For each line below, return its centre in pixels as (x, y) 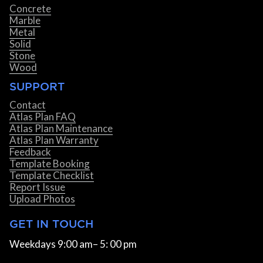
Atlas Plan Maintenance (61, 128)
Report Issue (37, 187)
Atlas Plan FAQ (43, 116)
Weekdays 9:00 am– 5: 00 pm (73, 244)
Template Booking (50, 163)
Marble (25, 20)
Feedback (30, 151)
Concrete (30, 8)
